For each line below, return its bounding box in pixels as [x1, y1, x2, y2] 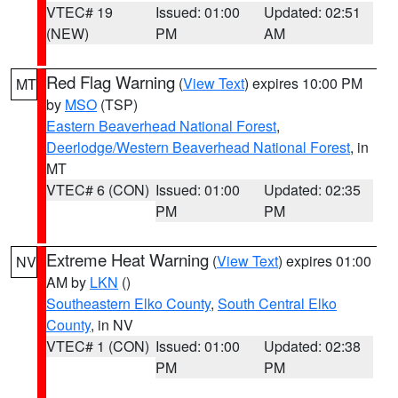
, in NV [91, 314, 133, 335]
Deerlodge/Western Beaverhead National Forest [46, 137, 350, 157]
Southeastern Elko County [46, 293, 211, 314]
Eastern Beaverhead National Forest [46, 115, 276, 136]
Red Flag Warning [46, 70, 175, 93]
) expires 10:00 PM [244, 73, 362, 93]
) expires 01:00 [278, 251, 371, 271]
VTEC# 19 [46, 2, 113, 22]
